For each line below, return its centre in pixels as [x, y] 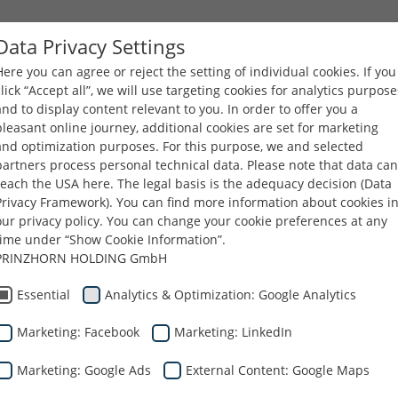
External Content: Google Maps [278, 370]
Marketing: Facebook [78, 332]
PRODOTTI [178, 80]
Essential [44, 295]
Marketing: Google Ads [84, 370]
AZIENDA [92, 80]
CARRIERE [267, 80]
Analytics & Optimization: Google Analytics [231, 295]
